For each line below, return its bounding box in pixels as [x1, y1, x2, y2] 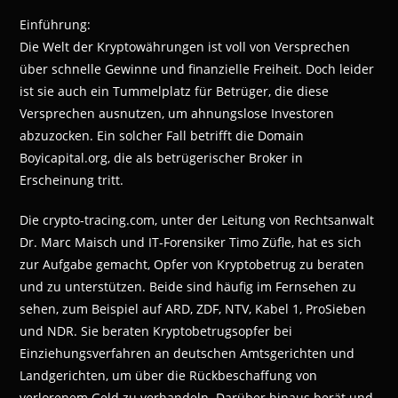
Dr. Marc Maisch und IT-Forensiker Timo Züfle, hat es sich [20, 233, 362, 251]
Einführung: [20, 15, 92, 33]
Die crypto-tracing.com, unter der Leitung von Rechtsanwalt [20, 211, 375, 228]
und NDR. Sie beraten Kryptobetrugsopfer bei [20, 322, 293, 339]
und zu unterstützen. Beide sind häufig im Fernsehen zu [20, 277, 357, 295]
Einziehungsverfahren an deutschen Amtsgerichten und [20, 344, 355, 362]
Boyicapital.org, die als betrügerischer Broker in [20, 148, 304, 166]
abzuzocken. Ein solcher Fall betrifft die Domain [20, 126, 305, 144]
